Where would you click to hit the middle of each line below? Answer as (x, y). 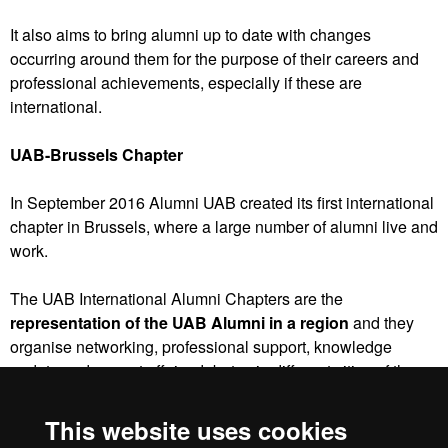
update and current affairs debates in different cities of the (212, 370)
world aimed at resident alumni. (122, 394)
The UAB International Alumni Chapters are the (176, 298)
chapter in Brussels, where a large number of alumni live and (224, 226)
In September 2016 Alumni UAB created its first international (222, 202)
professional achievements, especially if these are (186, 82)
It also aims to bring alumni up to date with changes (190, 34)
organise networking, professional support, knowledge (201, 346)
